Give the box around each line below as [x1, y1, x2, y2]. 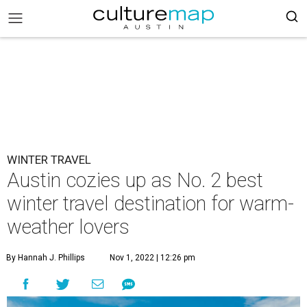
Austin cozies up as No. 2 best [7, 169, 263, 192]
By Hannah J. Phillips [6, 253, 85, 262]
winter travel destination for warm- [7, 192, 294, 215]
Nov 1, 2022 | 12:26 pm [110, 253, 195, 262]
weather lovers [7, 215, 130, 238]
